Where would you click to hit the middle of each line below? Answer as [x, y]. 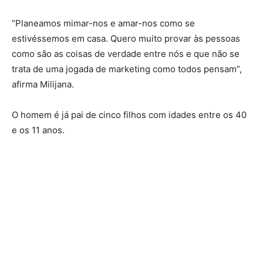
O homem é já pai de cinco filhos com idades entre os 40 [129, 114]
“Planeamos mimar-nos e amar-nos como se [103, 23]
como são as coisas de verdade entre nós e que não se [126, 53]
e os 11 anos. [38, 130]
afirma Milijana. [43, 84]
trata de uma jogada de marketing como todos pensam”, [127, 69]
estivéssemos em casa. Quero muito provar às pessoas [126, 38]
